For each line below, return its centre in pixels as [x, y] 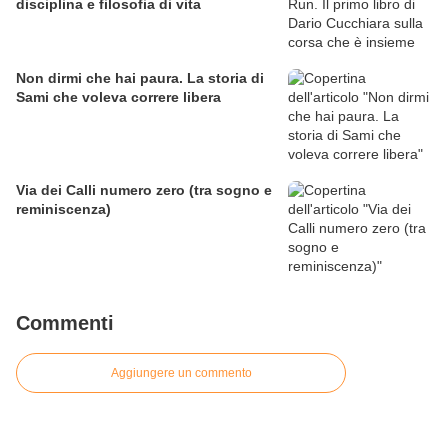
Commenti [65, 323]
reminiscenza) [63, 209]
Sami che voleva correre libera [118, 97]
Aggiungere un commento [181, 373]
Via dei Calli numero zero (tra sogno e [144, 190]
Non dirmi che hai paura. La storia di [140, 78]
